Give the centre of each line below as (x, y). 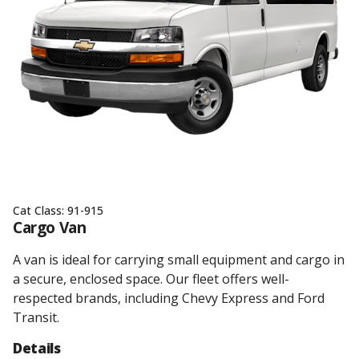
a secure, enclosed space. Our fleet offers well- (151, 279)
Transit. (36, 317)
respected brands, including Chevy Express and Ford (169, 298)
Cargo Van (50, 228)
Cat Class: (40, 210)
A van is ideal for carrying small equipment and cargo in (179, 260)
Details (37, 348)
